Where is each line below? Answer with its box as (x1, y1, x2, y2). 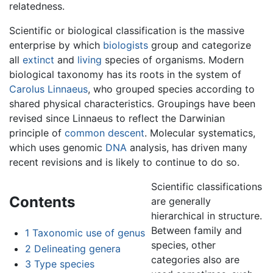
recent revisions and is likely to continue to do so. (9, 156, 239, 169)
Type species (34, 258, 94, 271)
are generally (151, 195, 211, 208)
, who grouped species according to (88, 83, 255, 96)
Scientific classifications (151, 180, 262, 193)
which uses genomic (9, 141, 105, 154)
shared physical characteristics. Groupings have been (9, 97, 255, 110)
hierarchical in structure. (151, 210, 262, 222)
